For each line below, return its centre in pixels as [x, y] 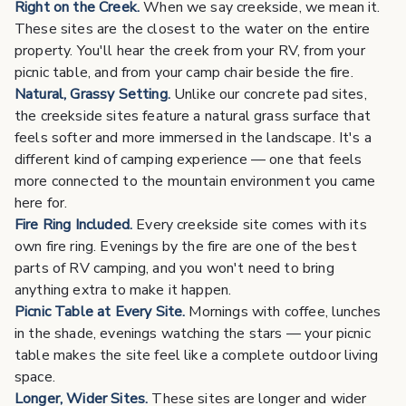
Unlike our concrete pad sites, [268, 95]
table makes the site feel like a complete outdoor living [196, 356]
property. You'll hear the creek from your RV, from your [190, 51]
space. [35, 377]
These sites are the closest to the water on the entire [193, 29]
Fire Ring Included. [74, 225]
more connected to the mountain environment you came [195, 182]
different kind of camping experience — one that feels [188, 160]
